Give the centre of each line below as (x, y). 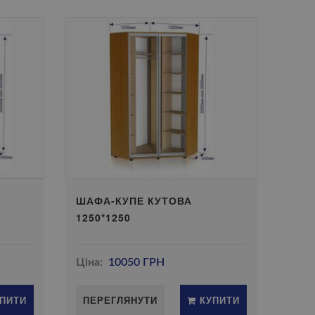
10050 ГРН (136, 262)
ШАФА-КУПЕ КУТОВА (134, 200)
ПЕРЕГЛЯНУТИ (121, 300)
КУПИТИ (218, 300)
